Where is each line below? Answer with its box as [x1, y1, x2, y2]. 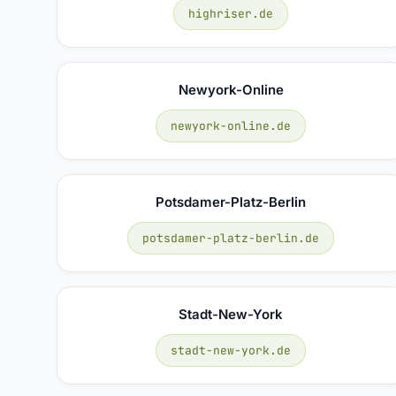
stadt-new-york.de [171, 342, 292, 358]
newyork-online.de [171, 118, 292, 133]
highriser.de [188, 5, 274, 21]
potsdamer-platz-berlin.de [142, 230, 320, 246]
